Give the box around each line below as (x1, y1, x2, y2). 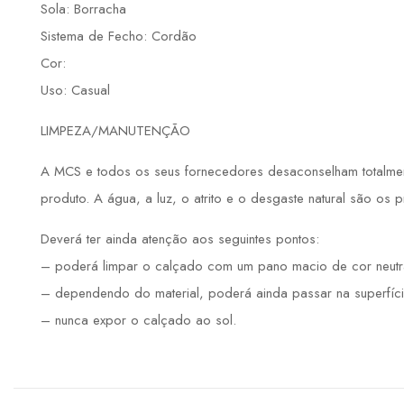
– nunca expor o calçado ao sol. (41, 310, 236, 331)
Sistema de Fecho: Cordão (41, 26, 197, 47)
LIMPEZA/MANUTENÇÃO (41, 121, 190, 142)
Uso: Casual (41, 80, 110, 101)
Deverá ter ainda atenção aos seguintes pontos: (41, 229, 319, 250)
